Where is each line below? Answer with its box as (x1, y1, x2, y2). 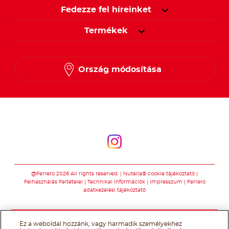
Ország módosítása (78, 65, 162, 74)
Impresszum (149, 179, 182, 185)
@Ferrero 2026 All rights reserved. (31, 171, 119, 177)
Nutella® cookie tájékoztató (123, 171, 195, 177)
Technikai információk (87, 179, 145, 185)
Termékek (84, 27, 128, 35)
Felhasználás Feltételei (24, 179, 83, 185)
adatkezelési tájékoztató (83, 188, 146, 193)
